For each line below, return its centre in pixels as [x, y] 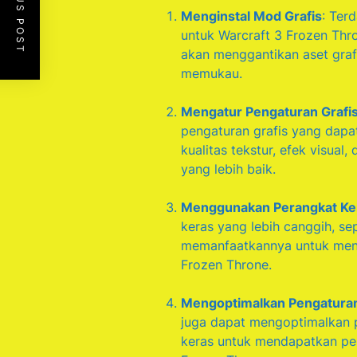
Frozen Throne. [226, 265]
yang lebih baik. [228, 169]
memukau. [212, 74]
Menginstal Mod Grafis [251, 16]
